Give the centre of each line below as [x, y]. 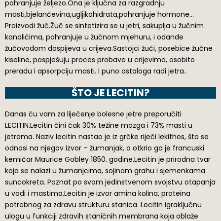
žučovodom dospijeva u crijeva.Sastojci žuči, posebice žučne [109, 49]
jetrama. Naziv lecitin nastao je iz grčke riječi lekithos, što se [107, 137]
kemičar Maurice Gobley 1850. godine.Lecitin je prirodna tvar [108, 160]
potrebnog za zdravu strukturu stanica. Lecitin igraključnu [103, 205]
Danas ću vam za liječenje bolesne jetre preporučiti [93, 114]
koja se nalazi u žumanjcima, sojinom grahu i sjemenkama [105, 171]
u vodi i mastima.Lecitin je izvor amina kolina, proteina [98, 194]
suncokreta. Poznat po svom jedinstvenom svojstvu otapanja [110, 182]
